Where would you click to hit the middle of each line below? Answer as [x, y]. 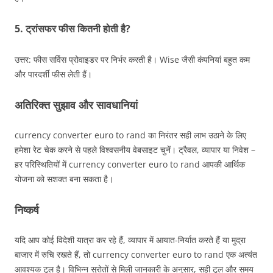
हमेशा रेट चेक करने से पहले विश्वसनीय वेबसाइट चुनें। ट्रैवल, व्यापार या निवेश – [135, 149]
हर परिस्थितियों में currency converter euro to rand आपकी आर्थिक [130, 164]
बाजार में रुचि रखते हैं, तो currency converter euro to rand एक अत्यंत [136, 254]
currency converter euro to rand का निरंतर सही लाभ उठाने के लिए [130, 135]
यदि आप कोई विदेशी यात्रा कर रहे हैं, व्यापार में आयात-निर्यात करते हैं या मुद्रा [130, 239]
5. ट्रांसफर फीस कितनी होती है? [73, 28]
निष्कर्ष [27, 209]
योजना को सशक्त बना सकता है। [64, 179]
